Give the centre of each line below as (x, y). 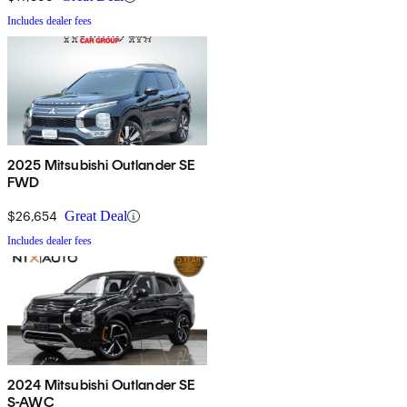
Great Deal (96, 216)
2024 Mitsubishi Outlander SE (102, 385)
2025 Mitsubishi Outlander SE (102, 165)
